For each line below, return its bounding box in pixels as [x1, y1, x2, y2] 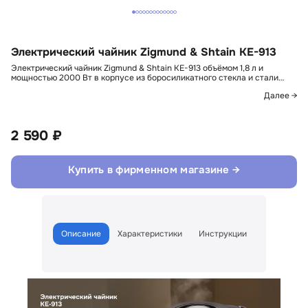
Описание [61, 228, 101, 239]
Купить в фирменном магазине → [67, 163, 241, 177]
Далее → [264, 90, 297, 101]
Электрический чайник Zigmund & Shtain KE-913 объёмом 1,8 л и [11, 63, 263, 74]
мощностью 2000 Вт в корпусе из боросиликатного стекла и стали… [11, 72, 284, 83]
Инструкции [199, 228, 247, 239]
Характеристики [118, 228, 182, 239]
